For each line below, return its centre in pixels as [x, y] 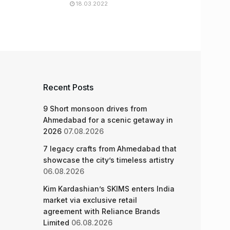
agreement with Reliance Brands [101, 211]
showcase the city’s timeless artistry [108, 160]
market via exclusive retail [90, 200]
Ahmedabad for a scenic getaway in [108, 120]
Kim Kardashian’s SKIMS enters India [109, 189]
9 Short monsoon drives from [95, 109]
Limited [56, 223]
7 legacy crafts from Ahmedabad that [110, 149]
